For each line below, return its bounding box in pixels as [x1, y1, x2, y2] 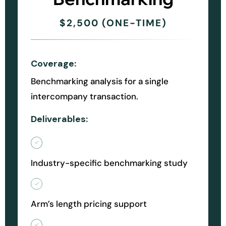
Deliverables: [31, 113, 88, 125]
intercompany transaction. [31, 91, 138, 102]
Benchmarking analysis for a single [31, 76, 168, 87]
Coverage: [31, 58, 76, 70]
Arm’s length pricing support [31, 198, 147, 210]
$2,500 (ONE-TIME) [59, 17, 167, 29]
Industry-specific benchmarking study [31, 157, 188, 168]
